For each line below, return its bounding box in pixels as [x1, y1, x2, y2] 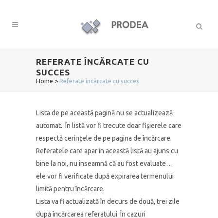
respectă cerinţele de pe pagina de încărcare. [36, 134, 172, 142]
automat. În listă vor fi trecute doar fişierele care [36, 122, 182, 129]
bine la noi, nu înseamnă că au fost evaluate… [36, 160, 173, 167]
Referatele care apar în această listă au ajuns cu [36, 147, 178, 155]
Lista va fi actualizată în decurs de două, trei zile [36, 198, 180, 205]
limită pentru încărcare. [36, 185, 105, 193]
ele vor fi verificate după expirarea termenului [36, 172, 174, 180]
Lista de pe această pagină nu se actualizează [36, 109, 173, 117]
